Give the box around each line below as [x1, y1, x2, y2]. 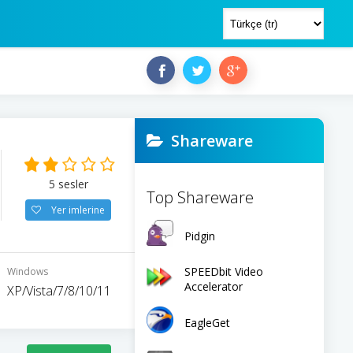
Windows [7, 265, 48, 278]
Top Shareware [147, 187, 254, 208]
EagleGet [184, 314, 230, 330]
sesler [54, 176, 88, 191]
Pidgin [184, 228, 215, 243]
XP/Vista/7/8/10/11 [7, 282, 111, 299]
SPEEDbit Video [184, 264, 263, 279]
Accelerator [184, 279, 243, 294]
